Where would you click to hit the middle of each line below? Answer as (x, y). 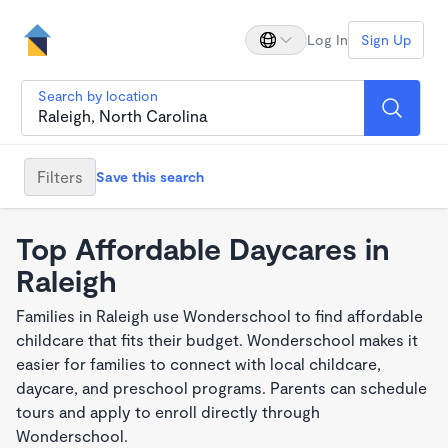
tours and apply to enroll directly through (168, 411)
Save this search (150, 176)
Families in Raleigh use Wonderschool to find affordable (219, 315)
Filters (60, 176)
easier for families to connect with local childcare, (198, 363)
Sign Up (386, 39)
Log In (327, 39)
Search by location (98, 95)
